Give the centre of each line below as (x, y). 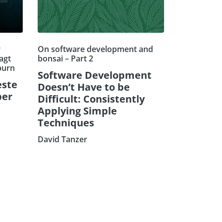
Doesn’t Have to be (84, 87)
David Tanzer (62, 139)
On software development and (95, 49)
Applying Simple (77, 111)
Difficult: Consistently (91, 99)
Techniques (66, 122)
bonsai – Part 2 (65, 58)
